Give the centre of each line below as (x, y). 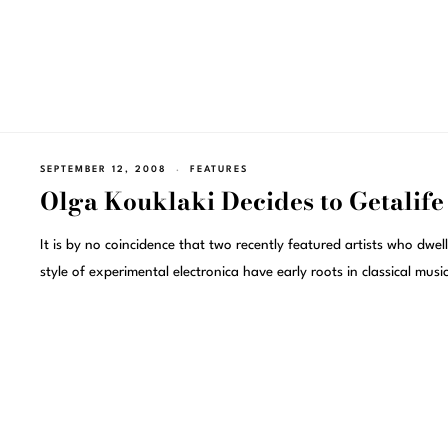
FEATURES (218, 169)
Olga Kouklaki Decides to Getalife (241, 202)
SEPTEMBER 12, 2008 (103, 169)
